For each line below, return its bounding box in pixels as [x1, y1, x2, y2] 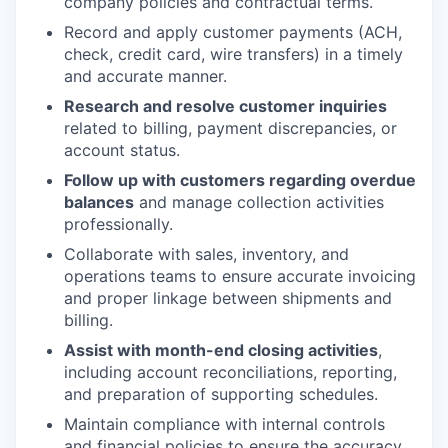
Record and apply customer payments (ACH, [64, 22, 402, 43]
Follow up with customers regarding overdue [64, 170, 416, 191]
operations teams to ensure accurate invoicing [64, 266, 416, 287]
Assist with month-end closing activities [64, 340, 378, 361]
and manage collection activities [134, 192, 384, 213]
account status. [64, 140, 180, 161]
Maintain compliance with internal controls [64, 414, 385, 435]
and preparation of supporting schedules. [64, 384, 378, 405]
